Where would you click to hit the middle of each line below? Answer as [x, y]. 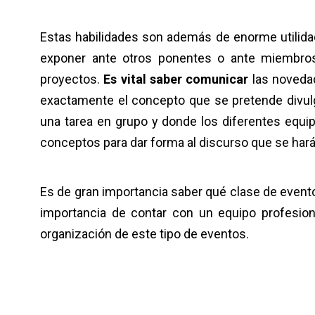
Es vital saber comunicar [176, 79]
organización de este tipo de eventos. [144, 234]
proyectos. [72, 79]
